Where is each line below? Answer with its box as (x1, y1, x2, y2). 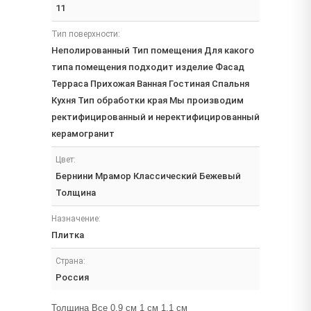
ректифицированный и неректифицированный (51, 112, 260, 122)
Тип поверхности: (51, 29, 120, 39)
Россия (56, 272, 89, 283)
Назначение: (51, 214, 101, 224)
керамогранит (51, 128, 115, 139)
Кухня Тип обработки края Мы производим (51, 95, 244, 106)
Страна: (56, 256, 85, 266)
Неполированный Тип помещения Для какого (51, 45, 254, 56)
